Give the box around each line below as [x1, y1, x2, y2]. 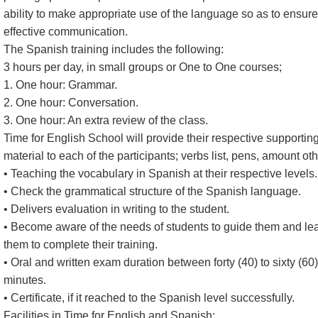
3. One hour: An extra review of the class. [4, 114, 208, 126]
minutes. [4, 274, 46, 286]
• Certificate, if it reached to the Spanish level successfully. [4, 292, 295, 304]
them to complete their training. [4, 238, 158, 251]
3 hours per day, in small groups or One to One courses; [4, 61, 282, 73]
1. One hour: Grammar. [4, 79, 117, 91]
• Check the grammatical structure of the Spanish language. [4, 185, 301, 197]
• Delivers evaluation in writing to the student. [4, 203, 229, 215]
